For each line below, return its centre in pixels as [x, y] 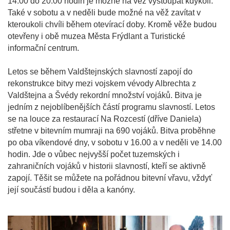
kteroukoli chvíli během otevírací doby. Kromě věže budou [112, 25]
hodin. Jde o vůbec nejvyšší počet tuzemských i [94, 155]
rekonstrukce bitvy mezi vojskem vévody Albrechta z [102, 84]
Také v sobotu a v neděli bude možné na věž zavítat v [104, 13]
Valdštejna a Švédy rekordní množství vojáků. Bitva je [105, 95]
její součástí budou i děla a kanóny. [72, 190]
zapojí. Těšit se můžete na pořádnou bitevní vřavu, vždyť [110, 178]
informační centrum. [44, 48]
